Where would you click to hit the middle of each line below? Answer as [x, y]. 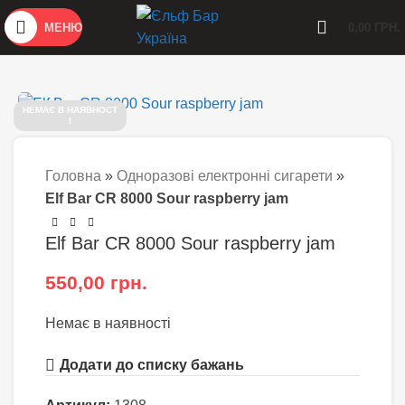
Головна [73, 176]
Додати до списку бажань [152, 365]
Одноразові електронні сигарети [225, 176]
